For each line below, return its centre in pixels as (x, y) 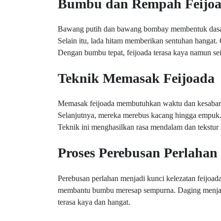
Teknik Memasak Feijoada (136, 78)
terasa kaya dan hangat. (94, 202)
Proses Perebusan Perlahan (138, 153)
